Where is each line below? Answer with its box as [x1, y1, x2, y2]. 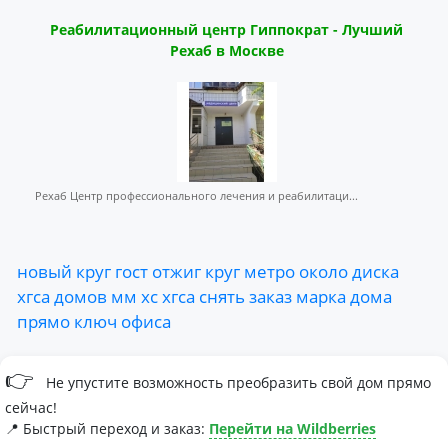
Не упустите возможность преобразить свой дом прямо [42, 373, 431, 392]
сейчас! [5, 398, 57, 417]
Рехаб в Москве [169, 41, 284, 60]
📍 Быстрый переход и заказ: [5, 419, 209, 438]
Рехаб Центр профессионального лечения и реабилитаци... [35, 188, 358, 203]
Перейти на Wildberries [209, 419, 376, 438]
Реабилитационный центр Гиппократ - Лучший [50, 20, 403, 39]
